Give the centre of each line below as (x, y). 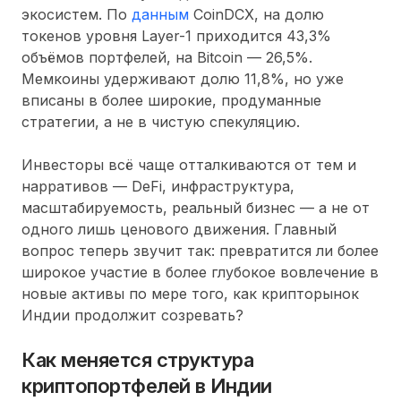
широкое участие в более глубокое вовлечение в (200, 272)
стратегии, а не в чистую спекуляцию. (161, 121)
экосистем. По (77, 14)
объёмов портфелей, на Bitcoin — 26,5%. (167, 57)
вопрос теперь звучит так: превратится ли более (200, 250)
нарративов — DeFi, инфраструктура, (158, 186)
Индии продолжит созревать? (132, 315)
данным (160, 14)
